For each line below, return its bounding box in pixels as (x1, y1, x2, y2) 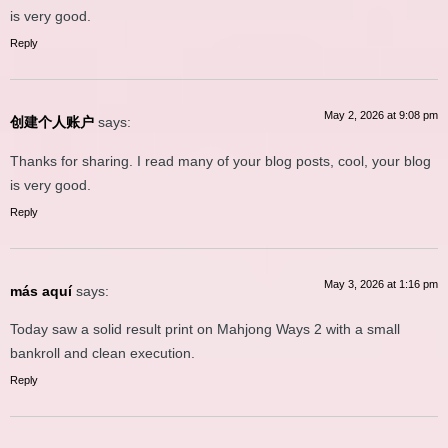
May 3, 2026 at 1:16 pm (324, 277, 438, 290)
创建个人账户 (10, 114, 94, 131)
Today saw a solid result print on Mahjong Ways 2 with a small (10, 321, 400, 338)
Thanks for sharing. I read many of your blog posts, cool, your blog (10, 152, 431, 169)
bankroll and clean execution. (10, 345, 195, 362)
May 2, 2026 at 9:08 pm (324, 109, 438, 122)
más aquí (10, 282, 72, 299)
